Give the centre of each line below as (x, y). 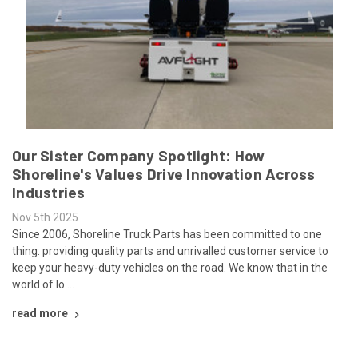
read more (40, 314)
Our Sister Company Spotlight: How (139, 156)
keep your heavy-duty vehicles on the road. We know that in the (170, 268)
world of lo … (43, 285)
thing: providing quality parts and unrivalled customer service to (170, 251)
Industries (49, 193)
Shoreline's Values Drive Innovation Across (164, 174)
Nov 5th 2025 (45, 218)
